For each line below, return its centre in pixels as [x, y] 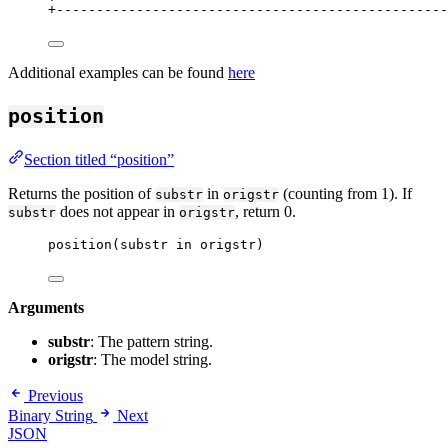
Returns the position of [81, 193]
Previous [55, 395]
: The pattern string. [151, 341]
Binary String [50, 415]
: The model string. [152, 359]
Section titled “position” [99, 159]
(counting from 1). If [345, 193]
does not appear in [117, 211]
